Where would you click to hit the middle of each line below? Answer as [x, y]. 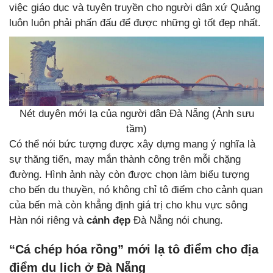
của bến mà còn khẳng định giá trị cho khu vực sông [128, 205]
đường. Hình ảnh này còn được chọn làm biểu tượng [129, 174]
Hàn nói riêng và [48, 220]
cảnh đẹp [108, 220]
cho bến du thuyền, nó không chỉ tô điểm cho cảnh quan [136, 190]
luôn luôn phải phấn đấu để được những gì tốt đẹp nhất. [135, 23]
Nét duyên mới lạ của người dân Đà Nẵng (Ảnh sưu [136, 113]
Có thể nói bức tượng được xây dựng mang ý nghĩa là [132, 144]
